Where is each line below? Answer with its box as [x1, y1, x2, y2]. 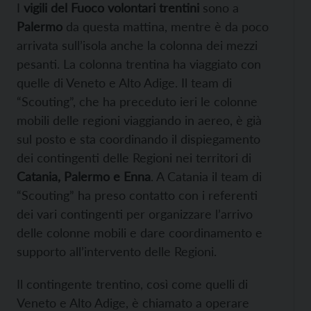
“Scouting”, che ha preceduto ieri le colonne [17, 93, 258, 109]
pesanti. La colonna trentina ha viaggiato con [17, 56, 261, 72]
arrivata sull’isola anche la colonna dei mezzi [17, 37, 258, 53]
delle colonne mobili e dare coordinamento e [17, 224, 262, 240]
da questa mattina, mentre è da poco [62, 18, 269, 34]
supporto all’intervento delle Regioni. [17, 243, 217, 259]
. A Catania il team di [151, 168, 262, 184]
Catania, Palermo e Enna [17, 168, 151, 184]
